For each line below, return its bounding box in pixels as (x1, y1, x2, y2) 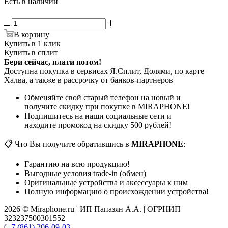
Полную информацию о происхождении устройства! (24, 187, 209, 196)
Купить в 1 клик (4, 39, 61, 48)
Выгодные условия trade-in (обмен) (24, 168, 146, 178)
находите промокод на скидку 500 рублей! (24, 120, 172, 129)
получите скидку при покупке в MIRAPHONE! (24, 102, 190, 111)
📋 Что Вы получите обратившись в (4, 139, 131, 148)
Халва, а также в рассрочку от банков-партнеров (4, 75, 173, 84)
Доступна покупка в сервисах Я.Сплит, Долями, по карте (4, 66, 204, 75)
